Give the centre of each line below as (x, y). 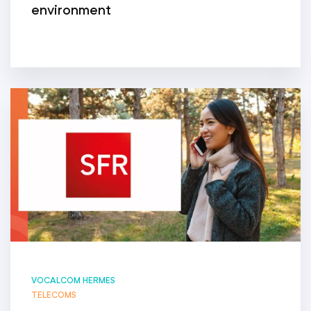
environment (71, 10)
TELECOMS (54, 294)
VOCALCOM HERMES (73, 280)
